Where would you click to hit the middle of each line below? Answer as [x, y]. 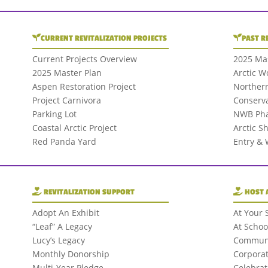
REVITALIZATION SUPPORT [88, 192]
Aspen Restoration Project [84, 86]
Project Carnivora [66, 100]
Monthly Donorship [71, 254]
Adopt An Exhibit [66, 213]
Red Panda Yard [64, 141]
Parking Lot [54, 114]
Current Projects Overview [84, 59]
